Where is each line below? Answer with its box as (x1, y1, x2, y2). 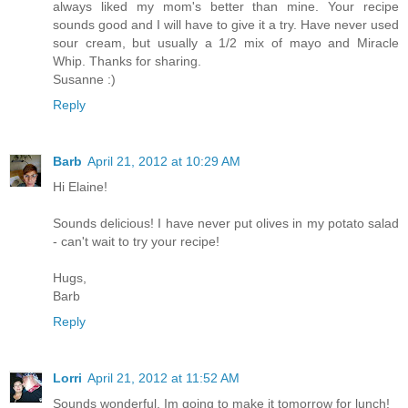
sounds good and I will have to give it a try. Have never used (53, 16, 399, 32)
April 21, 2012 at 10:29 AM (87, 153, 240, 168)
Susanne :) (53, 71, 116, 87)
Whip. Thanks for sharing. (53, 53, 201, 68)
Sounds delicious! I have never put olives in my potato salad (53, 215, 399, 230)
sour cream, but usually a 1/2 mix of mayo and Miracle (53, 35, 399, 50)
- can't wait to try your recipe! (53, 233, 219, 249)
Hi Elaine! (53, 178, 107, 194)
